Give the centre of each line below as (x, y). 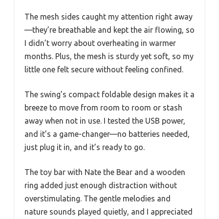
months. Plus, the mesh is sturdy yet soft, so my (109, 56)
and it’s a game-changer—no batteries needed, (107, 134)
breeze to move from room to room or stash (103, 108)
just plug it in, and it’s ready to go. (85, 147)
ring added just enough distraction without (101, 186)
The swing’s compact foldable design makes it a (109, 95)
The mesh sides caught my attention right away (109, 17)
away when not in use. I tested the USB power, (105, 121)
